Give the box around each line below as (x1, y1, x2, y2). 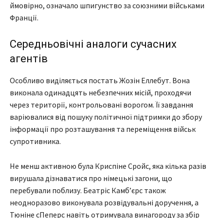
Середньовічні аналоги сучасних (10, 38, 177, 51)
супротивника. (10, 136, 61, 146)
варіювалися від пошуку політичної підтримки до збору (10, 112, 202, 122)
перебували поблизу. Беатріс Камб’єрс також (10, 185, 166, 196)
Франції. (10, 13, 38, 23)
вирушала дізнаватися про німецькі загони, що (10, 173, 172, 183)
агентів (10, 53, 48, 65)
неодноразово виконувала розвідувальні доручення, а (10, 198, 199, 208)
